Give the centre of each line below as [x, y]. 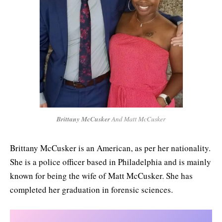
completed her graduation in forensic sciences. [91, 189]
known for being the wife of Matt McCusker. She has [101, 175]
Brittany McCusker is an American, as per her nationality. [110, 148]
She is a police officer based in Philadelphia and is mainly [111, 162]
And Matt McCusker [138, 119]
